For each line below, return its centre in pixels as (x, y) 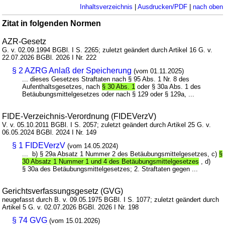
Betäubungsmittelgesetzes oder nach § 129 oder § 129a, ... (108, 94)
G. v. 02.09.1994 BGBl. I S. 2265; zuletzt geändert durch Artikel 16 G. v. (107, 50)
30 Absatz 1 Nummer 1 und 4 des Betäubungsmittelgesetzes (111, 161)
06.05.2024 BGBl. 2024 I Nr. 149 (49, 132)
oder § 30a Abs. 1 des (168, 86)
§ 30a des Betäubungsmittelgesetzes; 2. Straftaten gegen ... (110, 169)
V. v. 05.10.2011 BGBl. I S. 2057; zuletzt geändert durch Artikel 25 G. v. (107, 125)
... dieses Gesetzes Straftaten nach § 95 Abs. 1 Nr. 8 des (106, 79)
